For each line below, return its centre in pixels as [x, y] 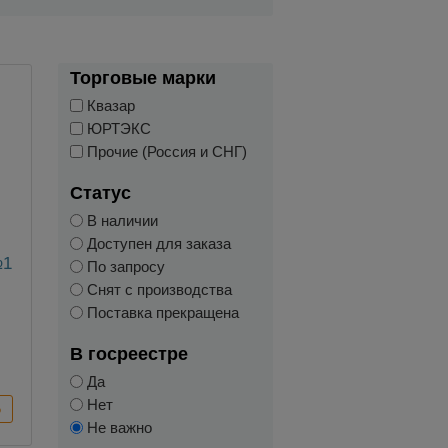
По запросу [123, 266]
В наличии [120, 220]
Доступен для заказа [156, 243]
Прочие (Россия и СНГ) [164, 151]
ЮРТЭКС [116, 128]
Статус [100, 192]
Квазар [108, 105]
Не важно [117, 427]
